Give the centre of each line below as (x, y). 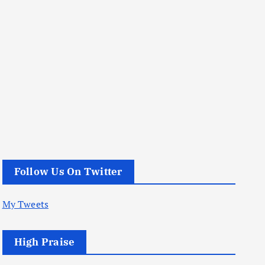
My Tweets (25, 204)
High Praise (44, 242)
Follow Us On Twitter (68, 172)
